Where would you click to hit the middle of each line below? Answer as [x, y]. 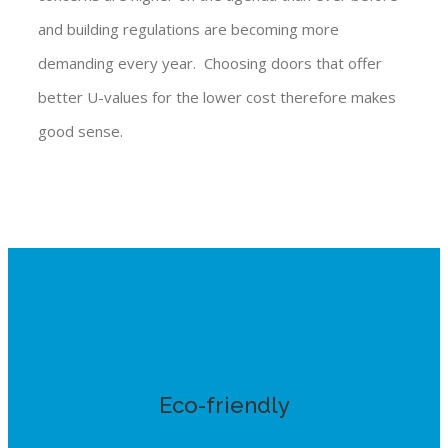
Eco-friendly [224, 405]
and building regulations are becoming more [188, 29]
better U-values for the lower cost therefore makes [217, 97]
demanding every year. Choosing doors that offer [210, 63]
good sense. [80, 131]
